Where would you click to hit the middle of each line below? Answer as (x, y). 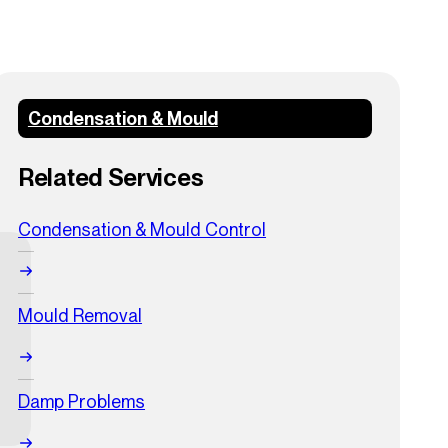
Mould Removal (80, 316)
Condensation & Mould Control (142, 230)
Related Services (111, 178)
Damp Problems (82, 402)
